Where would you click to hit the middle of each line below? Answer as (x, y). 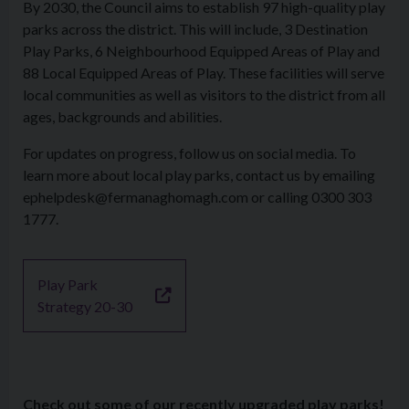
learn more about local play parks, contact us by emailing (199, 175)
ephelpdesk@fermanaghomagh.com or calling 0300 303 (197, 197)
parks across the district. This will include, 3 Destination (195, 29)
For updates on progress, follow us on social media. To (189, 153)
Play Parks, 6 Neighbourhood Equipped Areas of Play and (201, 51)
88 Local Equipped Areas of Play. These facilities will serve (204, 73)
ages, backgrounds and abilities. (122, 116)
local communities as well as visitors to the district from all (204, 94)
